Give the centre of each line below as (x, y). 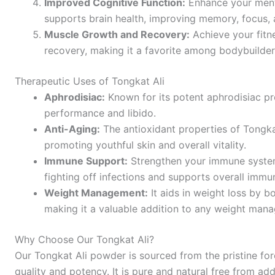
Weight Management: (96, 193)
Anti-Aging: (72, 129)
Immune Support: (86, 161)
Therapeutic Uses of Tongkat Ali (90, 81)
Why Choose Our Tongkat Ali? (84, 240)
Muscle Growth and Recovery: (117, 35)
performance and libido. (100, 113)
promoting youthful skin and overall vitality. (145, 145)
